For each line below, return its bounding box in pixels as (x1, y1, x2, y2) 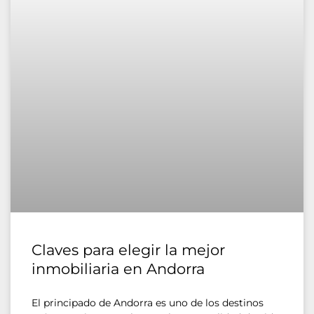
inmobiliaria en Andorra (32, 260, 205, 278)
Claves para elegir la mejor (32, 241, 225, 259)
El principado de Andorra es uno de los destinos (32, 296, 264, 310)
